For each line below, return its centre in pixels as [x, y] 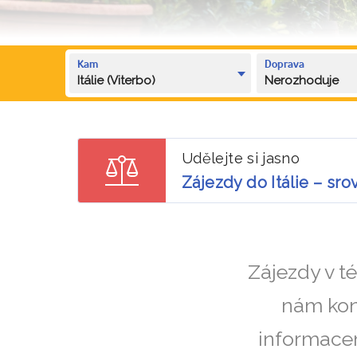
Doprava [285, 65]
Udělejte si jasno [241, 158]
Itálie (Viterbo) [116, 80]
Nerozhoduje [302, 80]
